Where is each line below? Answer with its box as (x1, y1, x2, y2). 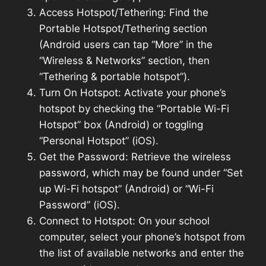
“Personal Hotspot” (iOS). (39, 135, 159, 147)
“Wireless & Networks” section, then (39, 55, 210, 67)
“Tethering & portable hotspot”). (39, 71, 190, 83)
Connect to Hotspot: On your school (39, 215, 210, 227)
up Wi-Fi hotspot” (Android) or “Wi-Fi (39, 183, 214, 195)
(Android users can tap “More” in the (39, 39, 213, 51)
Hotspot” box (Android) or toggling (39, 119, 203, 131)
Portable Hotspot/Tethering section (39, 23, 207, 35)
